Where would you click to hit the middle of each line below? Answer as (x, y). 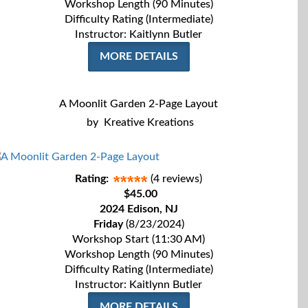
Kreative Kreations (148, 122)
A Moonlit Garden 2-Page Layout (139, 104)
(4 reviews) (176, 179)
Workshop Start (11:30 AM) (139, 239)
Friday (108, 224)
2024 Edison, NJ (139, 209)
